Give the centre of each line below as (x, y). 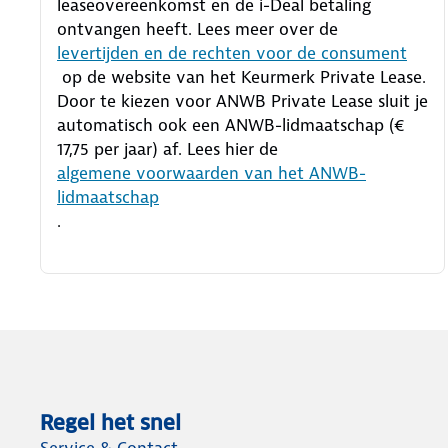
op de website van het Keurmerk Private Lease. (241, 76)
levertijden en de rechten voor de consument (232, 52)
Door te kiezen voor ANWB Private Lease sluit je (242, 100)
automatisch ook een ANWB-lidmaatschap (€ (231, 124)
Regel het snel (110, 422)
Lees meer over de (270, 28)
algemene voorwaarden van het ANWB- (211, 172)
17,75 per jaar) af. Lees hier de (167, 148)
